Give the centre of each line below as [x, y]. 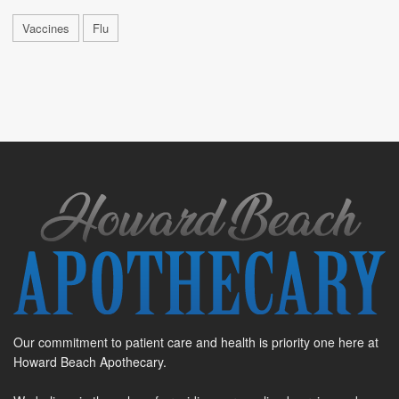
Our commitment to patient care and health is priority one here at [196, 342]
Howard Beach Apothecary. [90, 362]
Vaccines [46, 28]
